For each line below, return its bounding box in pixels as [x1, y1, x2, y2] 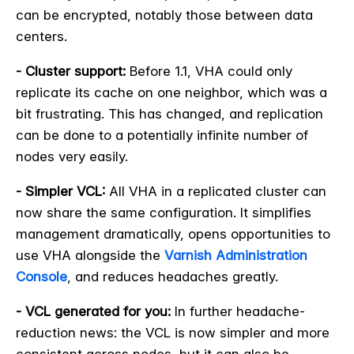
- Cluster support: [16, 62, 126, 79]
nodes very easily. [16, 148, 128, 164]
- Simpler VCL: [16, 183, 105, 199]
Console [16, 268, 67, 284]
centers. [16, 28, 67, 44]
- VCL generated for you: [16, 303, 171, 319]
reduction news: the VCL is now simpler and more [16, 324, 330, 341]
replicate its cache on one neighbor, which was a [16, 84, 327, 100]
